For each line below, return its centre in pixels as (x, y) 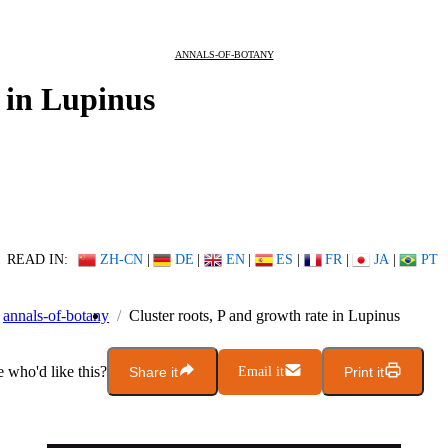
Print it (364, 371)
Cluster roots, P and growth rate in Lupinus (264, 316)
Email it (261, 371)
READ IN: (37, 259)
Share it (153, 371)
